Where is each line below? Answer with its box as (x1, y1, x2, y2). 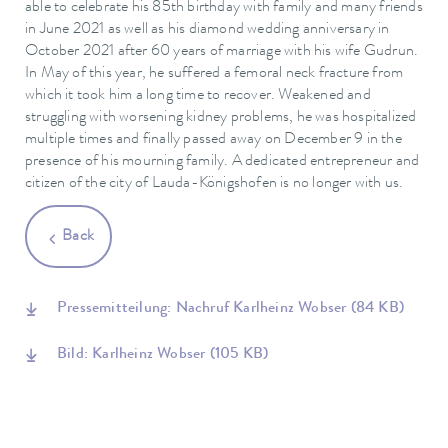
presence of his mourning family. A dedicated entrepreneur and (25, 154, 420, 171)
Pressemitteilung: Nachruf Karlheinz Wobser (57, 301, 351, 318)
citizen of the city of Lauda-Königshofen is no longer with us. (25, 176, 404, 193)
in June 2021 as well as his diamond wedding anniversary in (25, 22, 390, 39)
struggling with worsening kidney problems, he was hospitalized (25, 110, 417, 127)
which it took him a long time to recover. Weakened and (25, 88, 371, 105)
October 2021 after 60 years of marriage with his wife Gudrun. (25, 44, 419, 61)
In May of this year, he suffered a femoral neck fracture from (25, 66, 404, 83)
